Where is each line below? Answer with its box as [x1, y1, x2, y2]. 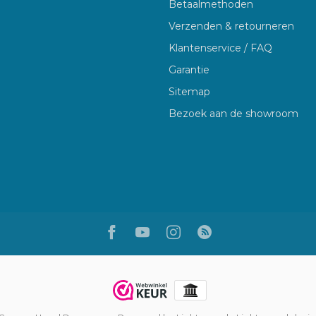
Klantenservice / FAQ [169, 41, 272, 54]
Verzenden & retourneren [169, 19, 294, 32]
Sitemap [169, 85, 210, 98]
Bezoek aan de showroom [169, 107, 298, 120]
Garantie [169, 63, 209, 76]
